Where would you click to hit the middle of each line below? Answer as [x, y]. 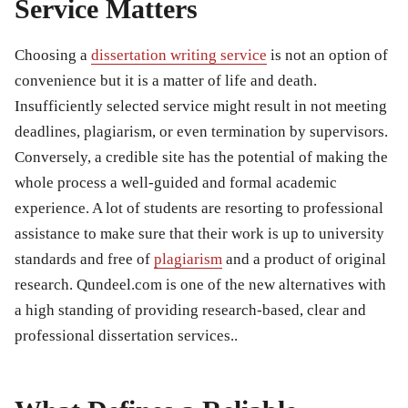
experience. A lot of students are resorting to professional [199, 208]
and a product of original [304, 259]
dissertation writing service [179, 55]
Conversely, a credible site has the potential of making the [201, 157]
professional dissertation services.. [126, 335]
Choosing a [53, 55]
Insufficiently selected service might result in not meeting [201, 106]
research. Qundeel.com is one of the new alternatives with [200, 284]
